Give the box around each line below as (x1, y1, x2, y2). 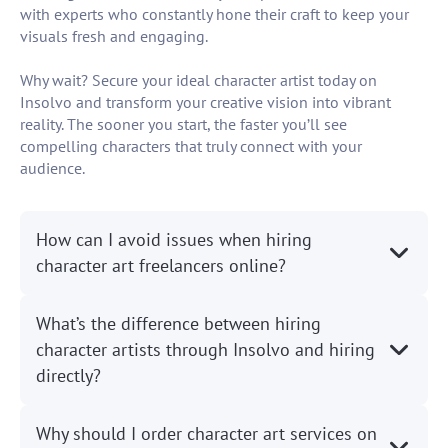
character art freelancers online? (36, 254, 286, 278)
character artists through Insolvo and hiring (36, 338, 375, 362)
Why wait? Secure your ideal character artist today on (20, 70, 377, 91)
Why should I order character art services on (36, 422, 377, 446)
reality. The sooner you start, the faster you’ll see (20, 114, 347, 135)
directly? (36, 364, 101, 388)
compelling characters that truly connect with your (20, 136, 362, 157)
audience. (20, 158, 85, 179)
